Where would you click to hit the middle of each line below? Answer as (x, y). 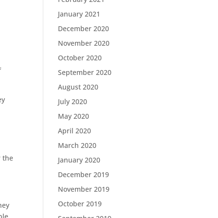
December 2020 (84, 28)
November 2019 (84, 189)
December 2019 (84, 174)
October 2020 (80, 58)
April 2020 (75, 131)
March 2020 (77, 145)
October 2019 (80, 204)
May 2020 (74, 116)
